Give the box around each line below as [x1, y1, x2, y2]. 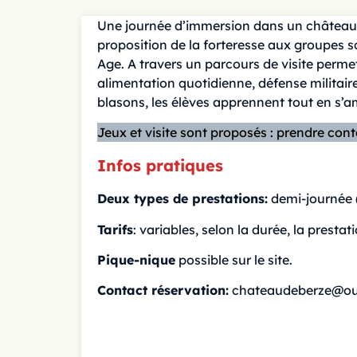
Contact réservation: [97, 282, 229, 299]
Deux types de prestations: [97, 190, 268, 207]
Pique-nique [97, 251, 175, 268]
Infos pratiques [97, 155, 223, 175]
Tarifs [97, 221, 133, 237]
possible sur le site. [175, 251, 292, 268]
